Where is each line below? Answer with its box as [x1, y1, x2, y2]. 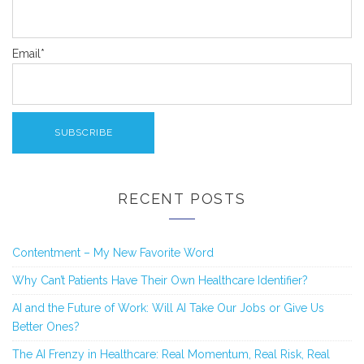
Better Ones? [12, 319, 80, 333]
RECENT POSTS [118, 189, 246, 207]
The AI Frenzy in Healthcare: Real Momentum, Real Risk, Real [12, 347, 330, 361]
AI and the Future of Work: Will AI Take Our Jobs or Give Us [12, 301, 324, 314]
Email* [12, 47, 45, 61]
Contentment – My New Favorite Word [12, 245, 214, 259]
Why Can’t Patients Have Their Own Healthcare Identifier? [12, 273, 308, 287]
